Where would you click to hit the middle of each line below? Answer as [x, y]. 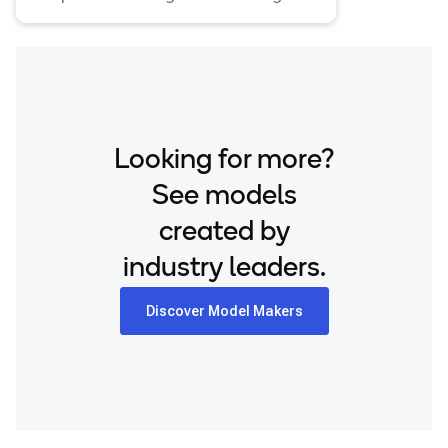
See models [224, 197]
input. [52, 19]
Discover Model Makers [224, 311]
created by [224, 233]
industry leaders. [224, 269]
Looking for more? [224, 161]
